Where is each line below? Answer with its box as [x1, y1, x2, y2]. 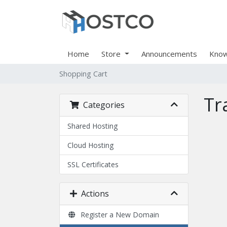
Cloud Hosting [67, 140, 113, 150]
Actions [77, 188, 109, 199]
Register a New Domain [76, 210, 159, 219]
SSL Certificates [67, 160, 119, 169]
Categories [79, 99, 125, 110]
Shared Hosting [67, 121, 118, 131]
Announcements [141, 49, 197, 59]
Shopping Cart [59, 69, 107, 79]
